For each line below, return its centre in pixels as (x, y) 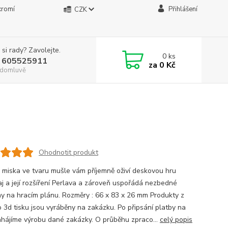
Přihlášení (183, 9)
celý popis (176, 220)
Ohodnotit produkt (68, 152)
